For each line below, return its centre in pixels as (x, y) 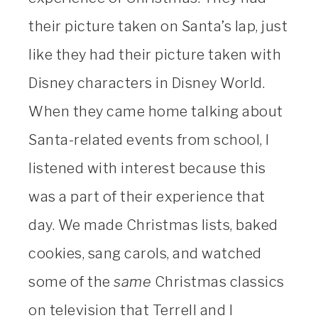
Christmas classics (218, 282)
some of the (71, 282)
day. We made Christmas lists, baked (153, 225)
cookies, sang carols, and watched (145, 254)
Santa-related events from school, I (149, 140)
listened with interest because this (147, 169)
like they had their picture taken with (155, 55)
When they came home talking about (156, 112)
